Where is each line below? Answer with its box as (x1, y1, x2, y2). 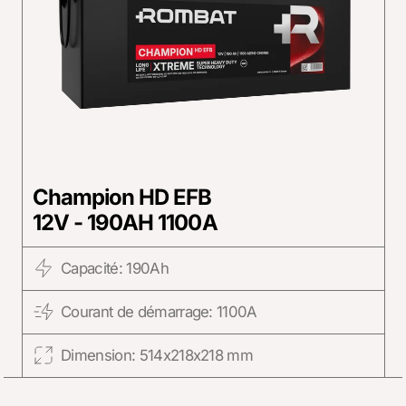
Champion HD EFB (32, 184, 212, 211)
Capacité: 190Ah (60, 259, 169, 278)
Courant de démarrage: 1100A (60, 303, 257, 322)
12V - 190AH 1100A (32, 209, 217, 237)
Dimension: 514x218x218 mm (60, 345, 254, 364)
